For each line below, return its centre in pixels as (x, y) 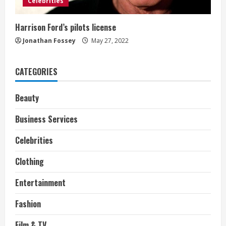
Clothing (30, 162)
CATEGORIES (36, 72)
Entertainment (40, 183)
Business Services (46, 119)
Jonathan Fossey (49, 41)
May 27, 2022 (109, 41)
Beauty (27, 98)
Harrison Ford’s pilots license (66, 27)
